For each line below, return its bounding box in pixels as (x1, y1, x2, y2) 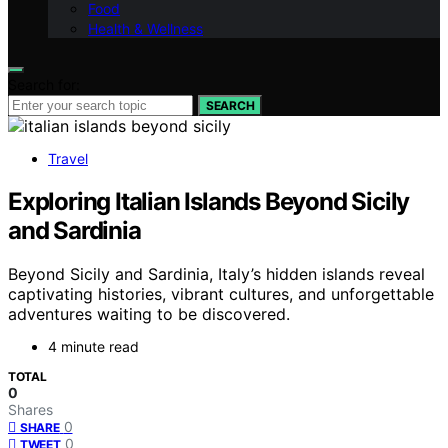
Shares (8, 401, 53, 419)
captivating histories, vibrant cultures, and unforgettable (8, 284, 434, 305)
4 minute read (48, 338, 139, 356)
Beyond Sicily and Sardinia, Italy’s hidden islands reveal (8, 264, 425, 285)
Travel (48, 149, 88, 167)
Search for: (8, 75, 80, 93)
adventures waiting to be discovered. (8, 304, 290, 325)
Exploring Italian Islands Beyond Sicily (8, 186, 410, 216)
